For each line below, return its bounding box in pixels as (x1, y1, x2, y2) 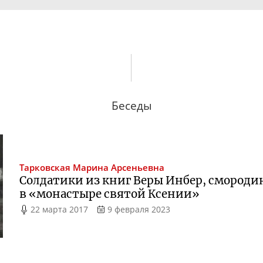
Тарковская (19, 161, 71, 174)
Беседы (111, 97, 152, 113)
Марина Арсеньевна (73, 161, 165, 174)
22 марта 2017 (31, 204, 89, 215)
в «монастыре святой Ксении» (19, 187, 200, 201)
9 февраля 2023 (107, 204, 170, 215)
